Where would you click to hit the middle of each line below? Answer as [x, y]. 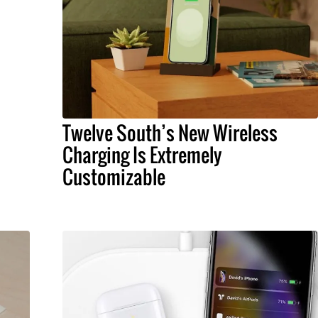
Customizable [114, 177]
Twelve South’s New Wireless [170, 133]
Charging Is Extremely [142, 155]
